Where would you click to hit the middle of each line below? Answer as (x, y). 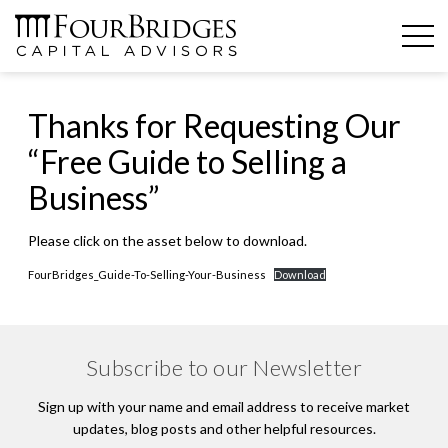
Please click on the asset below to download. (167, 240)
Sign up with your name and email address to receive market (224, 406)
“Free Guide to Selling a (187, 161)
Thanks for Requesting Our (214, 125)
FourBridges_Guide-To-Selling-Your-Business (147, 274)
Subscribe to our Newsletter (224, 367)
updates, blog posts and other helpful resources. (224, 428)
